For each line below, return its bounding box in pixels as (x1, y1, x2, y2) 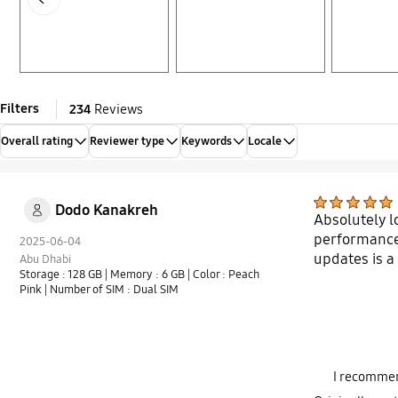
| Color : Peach (187, 267, 260, 283)
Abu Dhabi (20, 252, 72, 267)
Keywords (180, 134, 232, 149)
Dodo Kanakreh (54, 201, 158, 220)
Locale (248, 134, 283, 149)
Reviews (91, 100, 143, 117)
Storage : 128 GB (20, 267, 106, 283)
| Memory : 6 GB (105, 267, 188, 283)
